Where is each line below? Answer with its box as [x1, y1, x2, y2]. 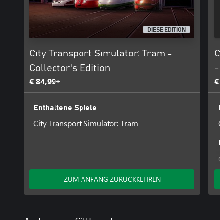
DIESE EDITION [147, 27, 186, 33]
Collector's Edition [29, 63, 110, 73]
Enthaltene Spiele [33, 103, 97, 111]
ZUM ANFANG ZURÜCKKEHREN [63, 174, 161, 184]
